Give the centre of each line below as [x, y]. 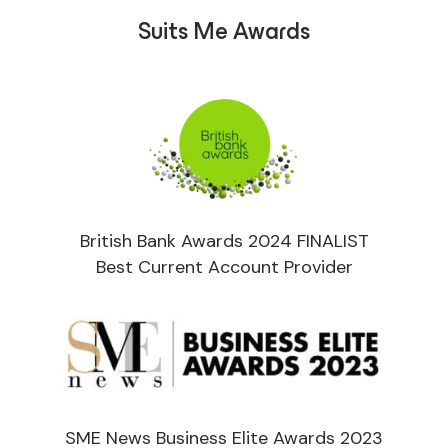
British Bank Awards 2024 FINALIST [224, 241]
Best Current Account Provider [224, 267]
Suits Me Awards [224, 34]
